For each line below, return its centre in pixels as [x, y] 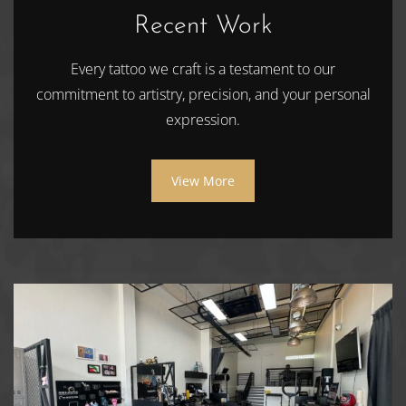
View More [203, 180]
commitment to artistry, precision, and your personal [203, 94]
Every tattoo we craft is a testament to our [203, 68]
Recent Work [203, 26]
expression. [203, 119]
